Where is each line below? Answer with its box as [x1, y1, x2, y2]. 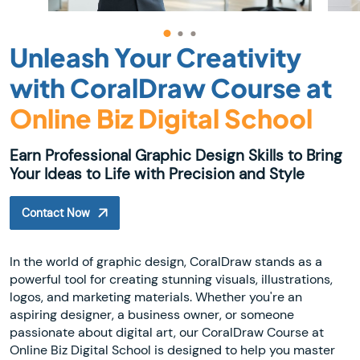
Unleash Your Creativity [10, 41, 301, 74]
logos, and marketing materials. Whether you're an [10, 288, 302, 305]
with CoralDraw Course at [10, 72, 332, 104]
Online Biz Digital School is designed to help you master [10, 341, 335, 358]
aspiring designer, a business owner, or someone [10, 305, 294, 323]
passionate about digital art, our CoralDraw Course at [10, 323, 324, 341]
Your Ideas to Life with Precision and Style [10, 164, 305, 185]
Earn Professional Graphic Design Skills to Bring [10, 145, 342, 166]
